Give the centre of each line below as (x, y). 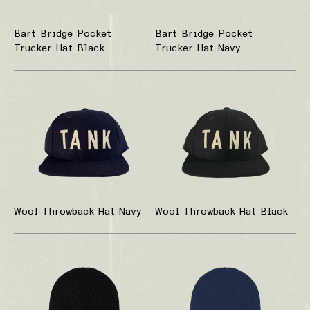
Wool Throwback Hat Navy (78, 212)
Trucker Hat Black (59, 48)
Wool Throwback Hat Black (221, 212)
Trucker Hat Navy (198, 48)
